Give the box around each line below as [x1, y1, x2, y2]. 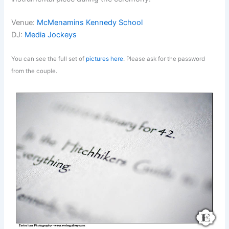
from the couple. [11, 67, 58, 75]
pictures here [86, 55, 124, 62]
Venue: [11, 17, 37, 27]
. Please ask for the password [123, 55, 205, 62]
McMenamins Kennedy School [37, 17, 143, 27]
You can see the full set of [11, 55, 86, 62]
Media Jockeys [25, 30, 77, 39]
